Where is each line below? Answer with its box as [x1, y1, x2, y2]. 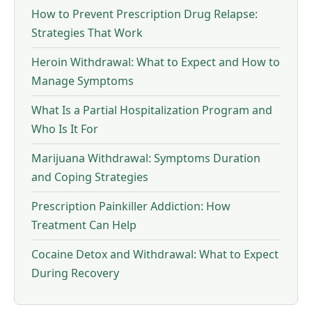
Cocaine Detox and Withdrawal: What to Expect [31, 247, 279, 262]
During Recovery [31, 265, 119, 281]
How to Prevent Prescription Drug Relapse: [31, 6, 258, 22]
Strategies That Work [31, 25, 143, 40]
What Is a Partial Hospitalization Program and [31, 102, 272, 118]
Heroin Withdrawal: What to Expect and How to [31, 54, 280, 70]
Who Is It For [31, 121, 98, 136]
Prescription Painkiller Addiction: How [31, 198, 231, 214]
